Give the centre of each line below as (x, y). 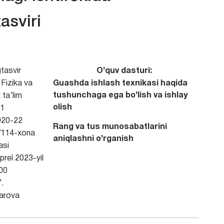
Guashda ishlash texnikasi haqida (120, 83)
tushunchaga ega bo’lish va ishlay (120, 95)
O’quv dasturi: (124, 71)
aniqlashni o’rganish (93, 139)
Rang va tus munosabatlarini (110, 127)
